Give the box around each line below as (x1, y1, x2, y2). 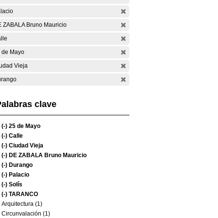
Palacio (7, 171, 29, 178)
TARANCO (7, 191, 38, 198)
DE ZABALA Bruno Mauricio (7, 152, 87, 159)
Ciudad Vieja (7, 142, 43, 149)
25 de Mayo (7, 123, 40, 129)
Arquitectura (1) (1, 200, 42, 207)
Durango (7, 162, 33, 168)
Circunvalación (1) (1, 210, 50, 217)
